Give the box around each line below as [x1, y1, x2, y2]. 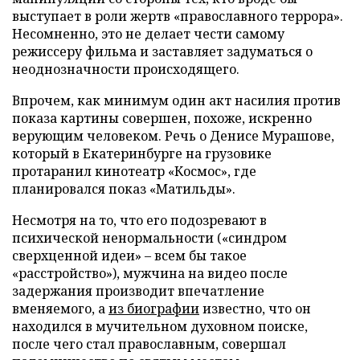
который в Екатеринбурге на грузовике [12, 145, 272, 162]
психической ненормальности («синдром [12, 229, 287, 247]
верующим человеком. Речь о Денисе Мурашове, [12, 127, 334, 145]
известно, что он [199, 300, 311, 317]
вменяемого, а [12, 300, 108, 317]
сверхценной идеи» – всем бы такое [12, 247, 247, 264]
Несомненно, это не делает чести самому [12, 25, 284, 43]
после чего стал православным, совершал [12, 335, 286, 353]
